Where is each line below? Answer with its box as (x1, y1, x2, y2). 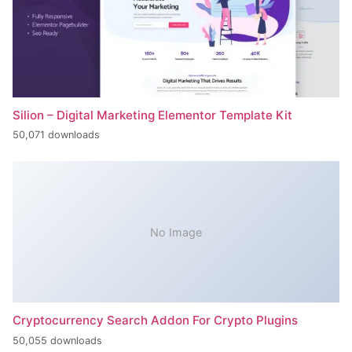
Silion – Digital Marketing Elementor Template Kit (13, 107, 292, 123)
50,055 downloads (13, 334, 102, 346)
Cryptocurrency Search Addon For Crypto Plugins (13, 313, 298, 328)
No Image (150, 225, 202, 239)
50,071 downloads (13, 129, 100, 141)
